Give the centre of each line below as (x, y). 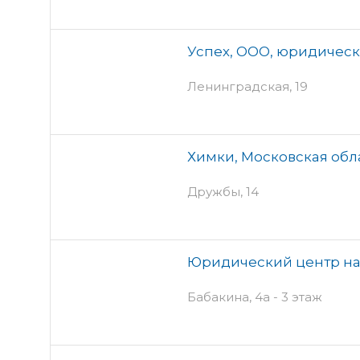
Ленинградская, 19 (247, 86)
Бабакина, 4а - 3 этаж (255, 297)
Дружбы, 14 (223, 191)
